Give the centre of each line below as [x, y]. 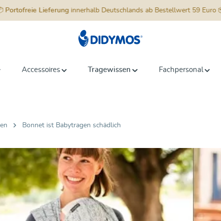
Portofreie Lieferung [37, 10]
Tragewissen [109, 70]
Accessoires [41, 70]
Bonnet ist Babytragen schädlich [72, 125]
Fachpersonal [181, 70]
